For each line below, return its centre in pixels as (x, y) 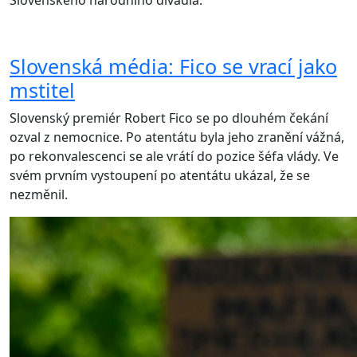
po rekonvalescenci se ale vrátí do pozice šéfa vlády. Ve (174, 157)
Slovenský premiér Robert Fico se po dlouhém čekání (169, 118)
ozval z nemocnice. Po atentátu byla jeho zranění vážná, (177, 137)
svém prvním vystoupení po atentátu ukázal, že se (160, 176)
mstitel (42, 90)
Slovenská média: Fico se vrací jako (173, 67)
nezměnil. (39, 195)
